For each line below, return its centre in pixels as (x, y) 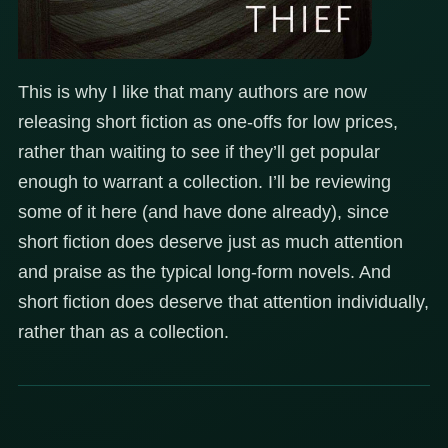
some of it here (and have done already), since (203, 211)
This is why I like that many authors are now (192, 91)
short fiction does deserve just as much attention (210, 241)
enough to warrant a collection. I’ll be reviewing (204, 181)
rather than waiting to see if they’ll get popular (199, 151)
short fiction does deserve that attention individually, (223, 301)
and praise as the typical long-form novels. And (204, 271)
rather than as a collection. (123, 331)
